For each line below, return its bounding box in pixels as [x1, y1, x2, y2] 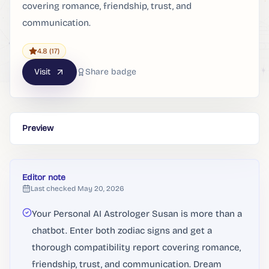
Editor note [22, 172, 65, 183]
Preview [22, 123, 53, 133]
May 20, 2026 [77, 184, 124, 193]
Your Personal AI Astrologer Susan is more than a [32, 208, 242, 219]
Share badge [85, 67, 136, 77]
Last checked [31, 184, 76, 193]
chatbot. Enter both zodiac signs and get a [32, 225, 212, 236]
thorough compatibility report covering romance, [32, 242, 241, 253]
